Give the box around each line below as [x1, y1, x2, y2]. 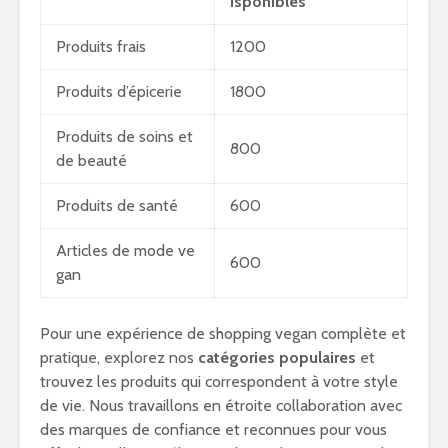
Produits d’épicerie [56, 82, 182, 101]
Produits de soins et [56, 127, 193, 146]
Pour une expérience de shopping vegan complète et [40, 324, 406, 343]
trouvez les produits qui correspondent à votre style [40, 372, 398, 391]
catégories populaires [198, 348, 356, 367]
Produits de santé [56, 196, 178, 215]
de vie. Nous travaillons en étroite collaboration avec [40, 396, 402, 415]
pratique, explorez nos [40, 348, 198, 367]
